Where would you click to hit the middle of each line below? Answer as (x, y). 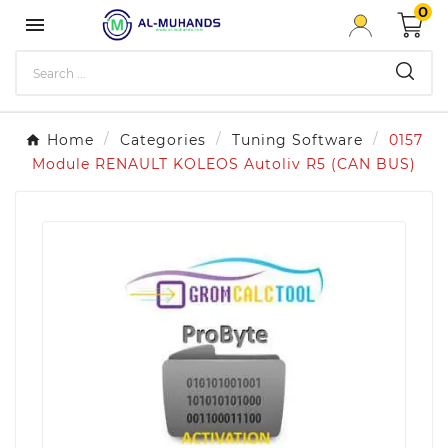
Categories (163, 140)
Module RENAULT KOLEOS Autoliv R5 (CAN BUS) (224, 164)
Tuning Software (297, 140)
